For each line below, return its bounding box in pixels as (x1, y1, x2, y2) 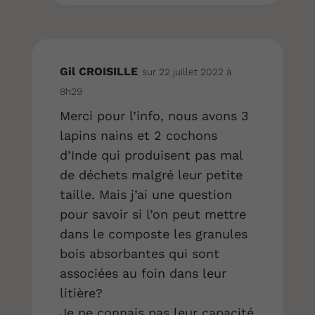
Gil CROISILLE (59, 64, 138, 78)
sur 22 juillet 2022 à (141, 65, 232, 77)
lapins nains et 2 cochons (59, 127, 217, 143)
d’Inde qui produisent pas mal (59, 147, 243, 162)
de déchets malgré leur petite (59, 167, 243, 182)
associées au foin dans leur (59, 265, 226, 281)
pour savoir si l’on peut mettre (59, 206, 246, 221)
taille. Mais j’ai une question (59, 186, 232, 202)
